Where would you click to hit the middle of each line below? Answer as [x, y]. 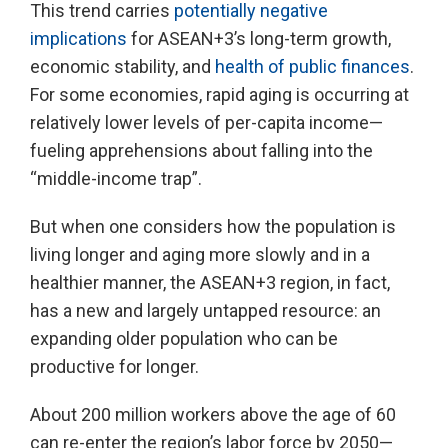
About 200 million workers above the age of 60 [213, 414]
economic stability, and [122, 66]
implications [78, 38]
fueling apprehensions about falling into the [201, 150]
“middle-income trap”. [116, 178]
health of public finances [312, 66]
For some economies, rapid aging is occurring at [219, 94]
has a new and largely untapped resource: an [205, 310]
